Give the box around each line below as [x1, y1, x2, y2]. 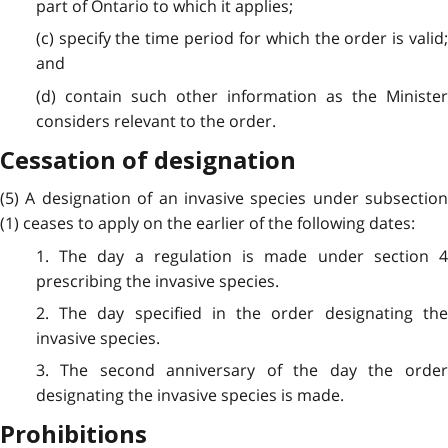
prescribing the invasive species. [35, 269, 279, 292]
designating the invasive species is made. [35, 384, 344, 407]
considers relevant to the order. [35, 109, 276, 132]
